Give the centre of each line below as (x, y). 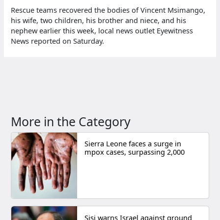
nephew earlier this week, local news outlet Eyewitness (102, 30)
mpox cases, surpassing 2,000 (134, 152)
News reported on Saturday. (58, 41)
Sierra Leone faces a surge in (133, 144)
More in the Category (71, 121)
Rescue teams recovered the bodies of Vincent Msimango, (108, 10)
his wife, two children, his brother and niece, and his (99, 20)
